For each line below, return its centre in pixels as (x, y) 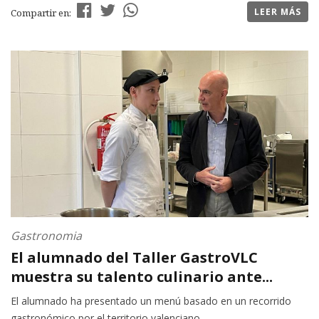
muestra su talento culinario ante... (142, 277)
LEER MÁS (278, 12)
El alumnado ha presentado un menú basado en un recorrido (151, 301)
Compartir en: (42, 13)
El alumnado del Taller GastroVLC (134, 258)
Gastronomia (46, 236)
